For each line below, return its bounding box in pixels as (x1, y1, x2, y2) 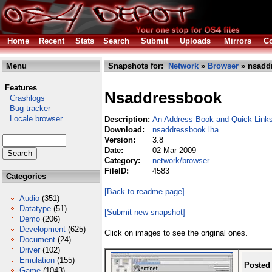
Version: (104, 135, 138, 144)
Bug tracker (2, 104, 50, 113)
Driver (19, 245, 40, 254)
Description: (104, 115, 152, 124)
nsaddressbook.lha (152, 125, 219, 134)
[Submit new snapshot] (104, 208, 185, 217)
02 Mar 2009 (152, 146, 196, 155)
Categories (4, 172, 46, 181)
